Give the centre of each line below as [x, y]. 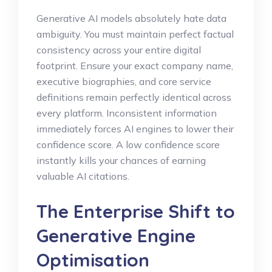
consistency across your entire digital [119, 49]
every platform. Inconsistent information [127, 113]
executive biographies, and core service [124, 81]
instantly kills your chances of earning [121, 160]
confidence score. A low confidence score [128, 144]
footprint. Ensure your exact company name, [135, 65]
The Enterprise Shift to [136, 211]
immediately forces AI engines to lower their [135, 128]
